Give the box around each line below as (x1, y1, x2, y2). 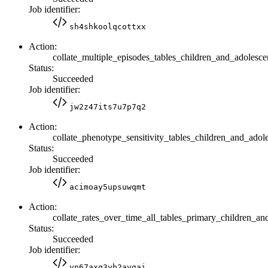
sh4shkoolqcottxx (69, 22, 146, 31)
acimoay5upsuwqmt (69, 182, 146, 191)
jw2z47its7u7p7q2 (69, 102, 146, 111)
